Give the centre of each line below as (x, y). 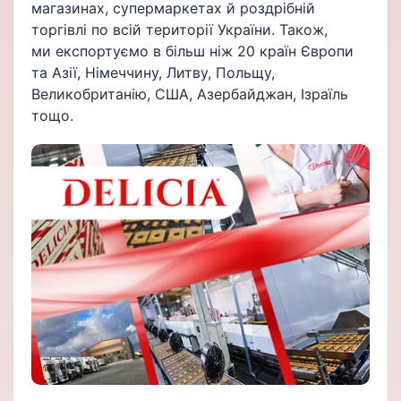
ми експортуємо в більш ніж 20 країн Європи (192, 51)
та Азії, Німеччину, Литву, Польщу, (153, 73)
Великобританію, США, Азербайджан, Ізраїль (190, 94)
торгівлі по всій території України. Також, (179, 30)
